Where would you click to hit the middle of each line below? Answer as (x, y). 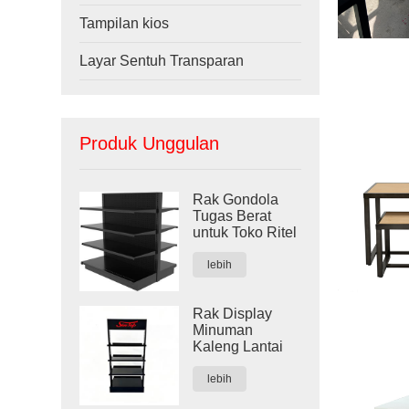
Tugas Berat (232, 216)
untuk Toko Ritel (245, 232)
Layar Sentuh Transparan (162, 61)
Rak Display (233, 314)
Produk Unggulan (150, 143)
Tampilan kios (125, 23)
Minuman (223, 330)
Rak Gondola (236, 199)
